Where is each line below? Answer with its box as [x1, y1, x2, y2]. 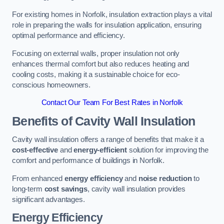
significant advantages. [12, 195, 85, 203]
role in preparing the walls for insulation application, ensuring [12, 21, 201, 29]
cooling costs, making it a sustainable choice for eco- [12, 70, 180, 78]
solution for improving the [126, 146, 209, 154]
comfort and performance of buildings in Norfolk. [12, 156, 165, 165]
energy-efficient [73, 146, 127, 154]
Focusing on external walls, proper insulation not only [12, 49, 180, 57]
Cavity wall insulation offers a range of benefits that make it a [12, 135, 204, 144]
